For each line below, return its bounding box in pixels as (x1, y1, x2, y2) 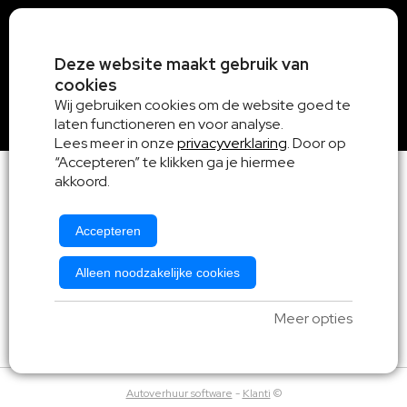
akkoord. (55, 172, 110, 191)
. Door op (287, 134, 346, 153)
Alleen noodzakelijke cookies (75, 265, 240, 280)
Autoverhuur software (125, 386, 233, 402)
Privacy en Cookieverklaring (199, 287, 335, 303)
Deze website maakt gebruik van (55, 54, 309, 74)
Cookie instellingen (155, 316, 252, 332)
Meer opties (274, 309, 352, 328)
